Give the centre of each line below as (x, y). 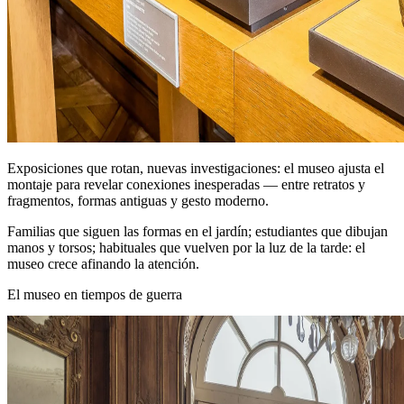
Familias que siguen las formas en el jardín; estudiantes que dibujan (197, 232)
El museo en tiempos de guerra (95, 295)
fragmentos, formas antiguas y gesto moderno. (138, 201)
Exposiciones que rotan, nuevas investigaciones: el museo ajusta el (196, 169)
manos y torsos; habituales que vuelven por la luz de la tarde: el (186, 248)
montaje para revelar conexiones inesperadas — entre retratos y (186, 185)
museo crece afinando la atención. (103, 264)
